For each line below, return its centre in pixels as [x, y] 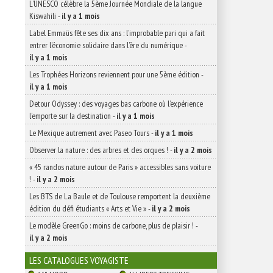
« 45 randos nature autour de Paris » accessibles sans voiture [120, 167]
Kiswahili [43, 16]
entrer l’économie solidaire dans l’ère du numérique [106, 45]
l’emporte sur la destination [70, 116]
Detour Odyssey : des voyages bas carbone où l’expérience [116, 104]
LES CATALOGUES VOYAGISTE [79, 260]
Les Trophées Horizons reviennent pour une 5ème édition [114, 74]
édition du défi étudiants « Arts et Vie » [88, 208]
